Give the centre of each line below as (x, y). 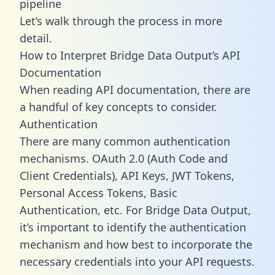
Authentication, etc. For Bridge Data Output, (135, 210)
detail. (36, 38)
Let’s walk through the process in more (121, 21)
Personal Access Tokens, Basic (99, 192)
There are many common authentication (125, 141)
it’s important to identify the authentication (133, 227)
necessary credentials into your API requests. (137, 261)
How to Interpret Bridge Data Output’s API (130, 55)
